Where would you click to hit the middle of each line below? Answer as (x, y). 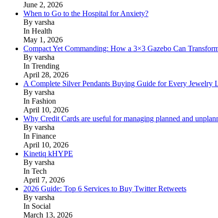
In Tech (35, 171)
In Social (37, 206)
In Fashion (40, 101)
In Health (38, 31)
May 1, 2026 (43, 39)
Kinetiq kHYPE (48, 153)
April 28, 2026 (46, 74)
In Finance (40, 136)
